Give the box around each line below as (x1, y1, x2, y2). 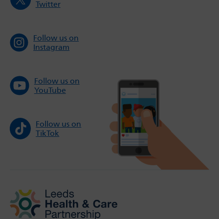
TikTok (36, 129, 60, 138)
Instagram (33, 43, 70, 52)
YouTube (34, 86, 66, 95)
